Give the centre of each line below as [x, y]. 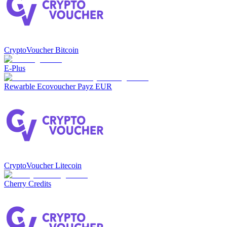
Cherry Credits [28, 184]
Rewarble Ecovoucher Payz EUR [58, 87]
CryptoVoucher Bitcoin [41, 50]
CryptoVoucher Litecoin [43, 166]
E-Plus [15, 68]
